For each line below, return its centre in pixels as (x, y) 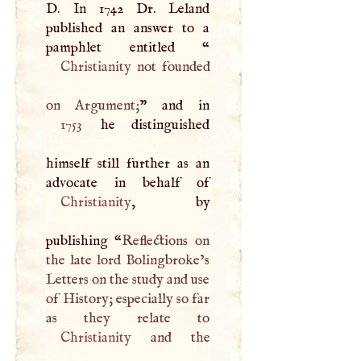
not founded (170, 66)
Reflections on (166, 241)
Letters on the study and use (128, 279)
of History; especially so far (128, 299)
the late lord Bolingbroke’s (128, 260)
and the (170, 337)
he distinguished (147, 124)
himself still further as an (128, 163)
